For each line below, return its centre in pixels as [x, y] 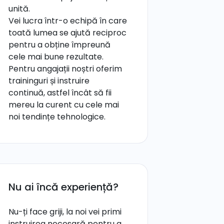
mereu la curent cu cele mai [64, 105]
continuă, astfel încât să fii [60, 93]
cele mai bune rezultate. [56, 57]
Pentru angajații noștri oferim [65, 69]
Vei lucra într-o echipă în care [68, 21]
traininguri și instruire [49, 81]
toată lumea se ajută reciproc [67, 33]
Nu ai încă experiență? [63, 187]
